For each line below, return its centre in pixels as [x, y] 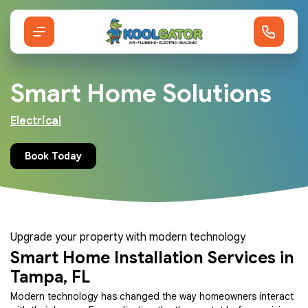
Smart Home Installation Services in [152, 258]
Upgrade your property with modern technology [128, 237]
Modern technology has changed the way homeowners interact [152, 296]
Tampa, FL [50, 277]
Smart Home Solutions [141, 93]
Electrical [36, 121]
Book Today [53, 156]
